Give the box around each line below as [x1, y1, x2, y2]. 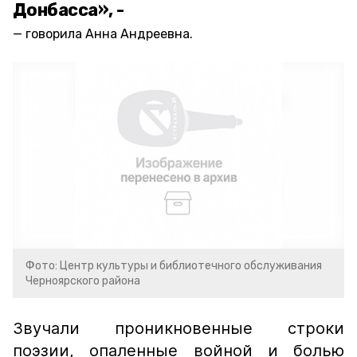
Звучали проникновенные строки [13, 319, 344, 338]
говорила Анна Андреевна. [25, 26, 193, 41]
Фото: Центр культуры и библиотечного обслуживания [25, 259, 322, 273]
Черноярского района [25, 274, 140, 288]
